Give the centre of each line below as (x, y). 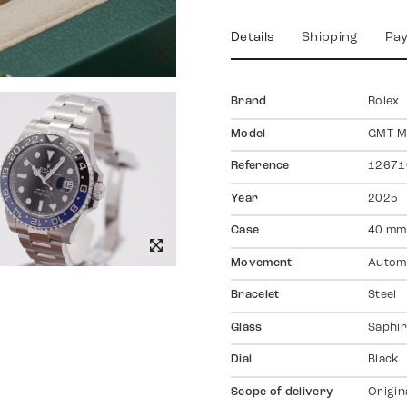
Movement (262, 263)
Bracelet (255, 296)
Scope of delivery (282, 392)
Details (253, 38)
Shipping (330, 38)
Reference (260, 167)
